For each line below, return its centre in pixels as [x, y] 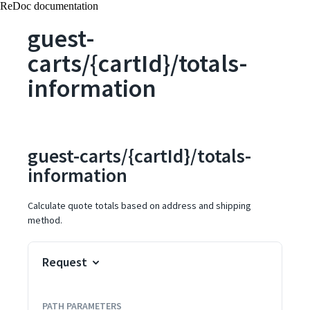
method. [45, 220]
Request [65, 262]
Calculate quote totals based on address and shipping [139, 206]
